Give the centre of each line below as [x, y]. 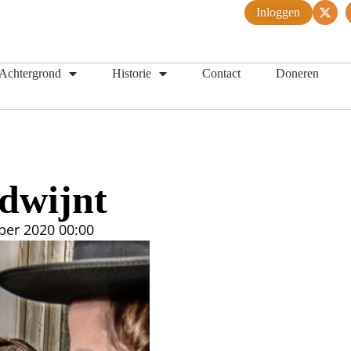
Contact [221, 73]
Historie [132, 73]
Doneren [297, 73]
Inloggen [278, 12]
